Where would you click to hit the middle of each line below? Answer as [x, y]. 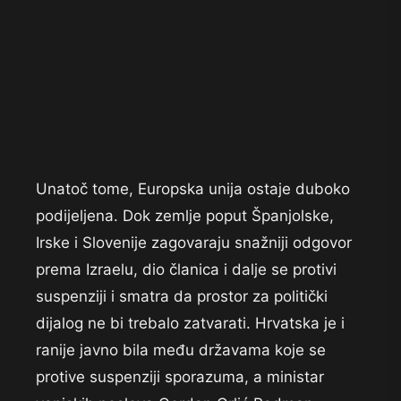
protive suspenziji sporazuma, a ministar [180, 377]
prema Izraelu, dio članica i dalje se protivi [186, 270]
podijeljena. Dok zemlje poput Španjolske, [185, 216]
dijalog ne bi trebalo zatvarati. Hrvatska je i [190, 324]
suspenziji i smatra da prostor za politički [182, 297]
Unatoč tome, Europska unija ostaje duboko [193, 189]
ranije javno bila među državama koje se [181, 350]
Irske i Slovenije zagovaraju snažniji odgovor [194, 243]
